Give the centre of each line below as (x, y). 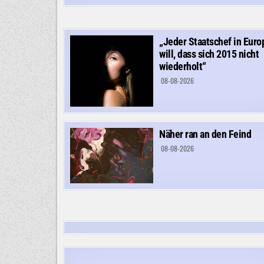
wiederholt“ (183, 66)
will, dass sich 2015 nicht (209, 54)
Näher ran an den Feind (205, 134)
